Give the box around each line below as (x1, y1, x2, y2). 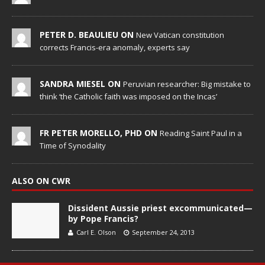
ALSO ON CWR (12, 175, 70, 187)
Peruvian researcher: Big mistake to (123, 79, 251, 90)
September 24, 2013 (132, 228, 195, 237)
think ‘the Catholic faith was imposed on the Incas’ (40, 91, 217, 102)
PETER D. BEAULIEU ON (40, 29, 136, 41)
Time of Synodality (40, 140, 106, 151)
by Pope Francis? (68, 213, 138, 225)
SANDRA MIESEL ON (40, 78, 123, 90)
